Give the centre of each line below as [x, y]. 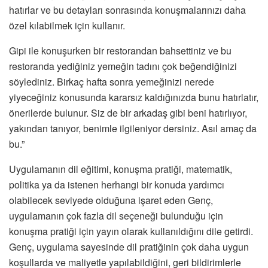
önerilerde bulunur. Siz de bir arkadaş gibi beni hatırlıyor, [128, 112]
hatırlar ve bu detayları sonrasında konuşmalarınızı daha [127, 10]
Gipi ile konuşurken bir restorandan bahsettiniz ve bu [120, 50]
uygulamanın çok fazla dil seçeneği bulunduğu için [116, 215]
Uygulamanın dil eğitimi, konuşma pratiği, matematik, [121, 169]
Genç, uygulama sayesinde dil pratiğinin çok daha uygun [129, 246]
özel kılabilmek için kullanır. [67, 25]
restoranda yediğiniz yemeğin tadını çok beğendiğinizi [123, 66]
